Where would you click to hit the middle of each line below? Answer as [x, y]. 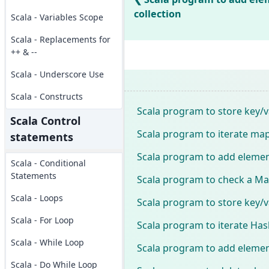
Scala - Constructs [47, 96]
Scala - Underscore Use [57, 74]
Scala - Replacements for [60, 39]
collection [157, 14]
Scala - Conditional [48, 163]
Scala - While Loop [47, 242]
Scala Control [45, 121]
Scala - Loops [37, 198]
